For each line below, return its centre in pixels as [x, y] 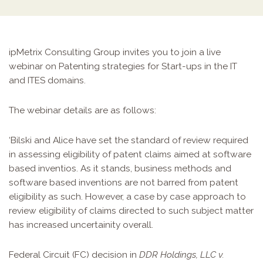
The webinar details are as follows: [82, 110]
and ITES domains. [47, 80]
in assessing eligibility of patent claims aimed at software [130, 154]
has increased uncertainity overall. [81, 224]
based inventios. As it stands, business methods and [120, 168]
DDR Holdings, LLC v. [182, 254]
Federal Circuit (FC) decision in [74, 254]
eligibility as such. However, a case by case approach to [127, 196]
